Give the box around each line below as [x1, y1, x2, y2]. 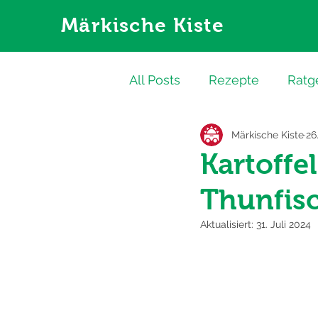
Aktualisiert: [200, 219, 256, 230]
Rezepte [209, 72, 259, 87]
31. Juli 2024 [256, 219, 311, 230]
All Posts [129, 72, 180, 87]
